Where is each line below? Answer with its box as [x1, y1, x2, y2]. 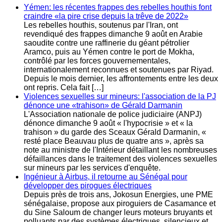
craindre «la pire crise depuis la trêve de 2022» [24, 12, 188, 21]
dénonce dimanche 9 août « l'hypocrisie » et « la [24, 119, 193, 128]
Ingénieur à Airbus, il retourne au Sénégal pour [24, 172, 187, 181]
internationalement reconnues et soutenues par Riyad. [24, 65, 214, 74]
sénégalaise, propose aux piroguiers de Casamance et [24, 199, 216, 208]
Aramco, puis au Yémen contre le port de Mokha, [24, 48, 194, 56]
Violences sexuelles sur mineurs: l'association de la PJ [24, 92, 216, 101]
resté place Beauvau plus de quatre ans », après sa [24, 137, 204, 146]
